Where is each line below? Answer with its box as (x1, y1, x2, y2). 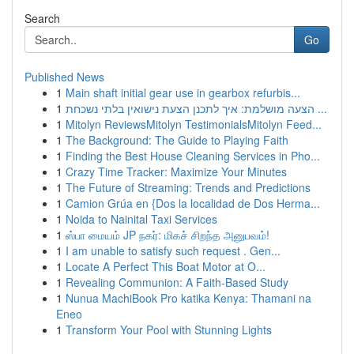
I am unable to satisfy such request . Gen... (66, 243, 281, 258)
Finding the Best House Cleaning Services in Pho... (66, 148, 320, 164)
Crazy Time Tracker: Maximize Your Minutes (66, 164, 287, 179)
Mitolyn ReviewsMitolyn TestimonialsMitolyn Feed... (66, 116, 322, 132)
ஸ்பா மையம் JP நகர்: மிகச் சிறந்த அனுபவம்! (66, 227, 269, 243)
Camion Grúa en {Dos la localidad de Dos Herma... (66, 195, 320, 211)
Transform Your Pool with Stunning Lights (66, 322, 272, 337)
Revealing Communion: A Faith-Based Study (66, 274, 288, 290)
